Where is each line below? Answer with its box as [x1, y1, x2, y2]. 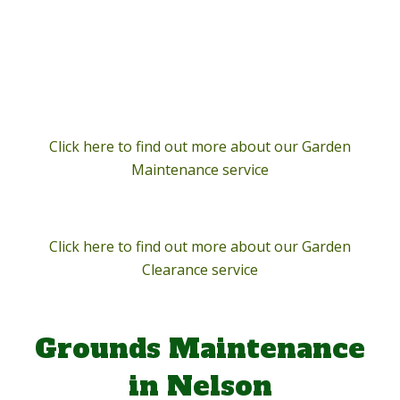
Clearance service [142, 260, 258, 280]
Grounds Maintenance [35, 330, 365, 368]
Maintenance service [131, 160, 269, 180]
